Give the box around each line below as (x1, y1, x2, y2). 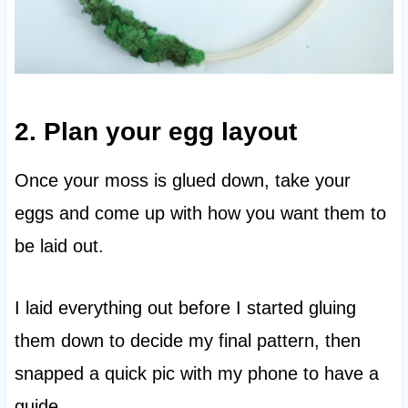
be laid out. (14, 235, 104, 256)
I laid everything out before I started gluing (14, 297, 356, 318)
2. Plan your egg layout (14, 117, 297, 146)
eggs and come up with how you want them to (14, 202, 386, 223)
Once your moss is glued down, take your (14, 169, 351, 190)
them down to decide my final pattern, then (14, 330, 361, 351)
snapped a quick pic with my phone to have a (14, 362, 379, 383)
